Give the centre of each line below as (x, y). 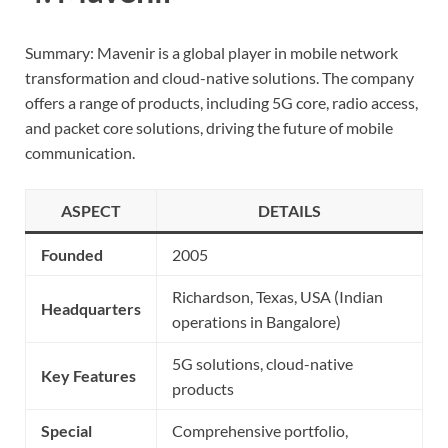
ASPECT (91, 210)
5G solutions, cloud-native (262, 363)
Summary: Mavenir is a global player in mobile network (211, 52)
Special (66, 430)
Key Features (88, 375)
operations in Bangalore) (256, 321)
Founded (72, 254)
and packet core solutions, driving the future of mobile (209, 127)
